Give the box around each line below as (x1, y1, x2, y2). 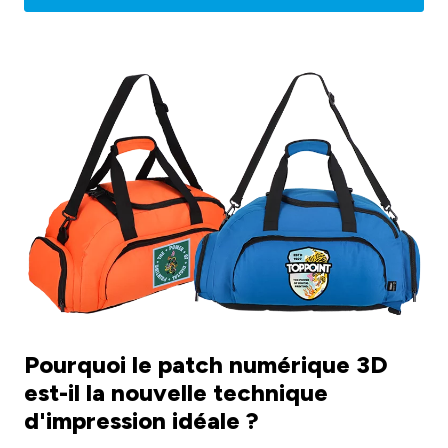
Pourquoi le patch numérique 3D (24, 349, 388, 379)
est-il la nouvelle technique (24, 377, 328, 407)
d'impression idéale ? (24, 405, 259, 435)
